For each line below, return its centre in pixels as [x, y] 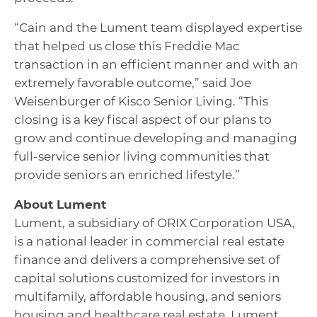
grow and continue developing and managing [156, 138]
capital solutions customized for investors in [147, 278]
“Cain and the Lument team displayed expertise [158, 28]
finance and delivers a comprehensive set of [147, 260]
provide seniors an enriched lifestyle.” [127, 175]
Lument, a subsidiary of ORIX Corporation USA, [155, 223]
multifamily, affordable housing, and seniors [148, 296]
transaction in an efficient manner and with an [156, 64]
